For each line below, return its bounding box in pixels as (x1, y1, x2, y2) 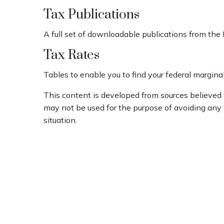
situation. (43, 114, 77, 125)
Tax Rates (43, 46, 99, 63)
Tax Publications (43, 6, 139, 23)
